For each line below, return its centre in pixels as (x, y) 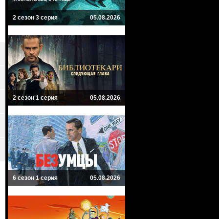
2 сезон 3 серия (35, 18)
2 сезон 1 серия (35, 98)
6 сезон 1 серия (35, 178)
